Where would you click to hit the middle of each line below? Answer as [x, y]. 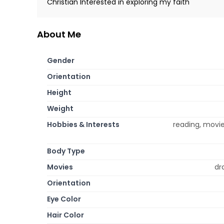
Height [59, 92]
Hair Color [65, 215]
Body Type [66, 151]
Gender [61, 60]
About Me [59, 34]
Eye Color [64, 199]
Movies [60, 167]
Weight [60, 108]
